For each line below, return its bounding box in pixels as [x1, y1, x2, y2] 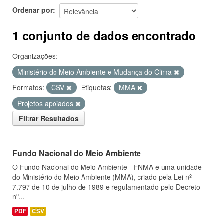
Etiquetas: [81, 82, 112, 92]
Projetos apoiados [17, 98, 75, 108]
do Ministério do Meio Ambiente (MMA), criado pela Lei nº [12, 172, 192, 182]
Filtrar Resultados [19, 113, 79, 123]
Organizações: [12, 51, 57, 61]
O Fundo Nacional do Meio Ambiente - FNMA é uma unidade [12, 162, 202, 172]
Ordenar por [12, 4, 53, 15]
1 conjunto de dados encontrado [12, 27, 196, 44]
